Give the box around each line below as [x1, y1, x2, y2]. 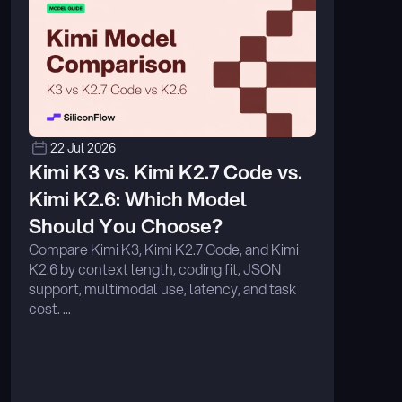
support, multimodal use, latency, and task [29, 278, 296, 299]
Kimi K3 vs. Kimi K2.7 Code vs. [29, 158, 302, 186]
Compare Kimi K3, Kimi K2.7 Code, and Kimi [29, 239, 299, 259]
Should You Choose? [29, 212, 223, 240]
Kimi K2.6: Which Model [29, 185, 247, 213]
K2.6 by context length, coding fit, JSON [29, 258, 281, 279]
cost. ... [29, 298, 71, 319]
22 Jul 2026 [50, 139, 116, 157]
